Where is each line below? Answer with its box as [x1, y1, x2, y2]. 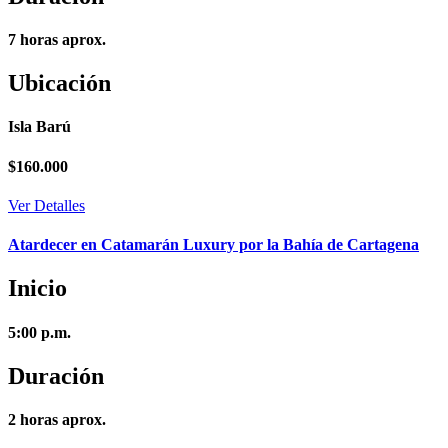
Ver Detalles [8, 196, 85, 214]
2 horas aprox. [8, 411, 106, 429]
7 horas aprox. [8, 30, 106, 48]
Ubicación [8, 70, 111, 97]
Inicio [8, 275, 67, 302]
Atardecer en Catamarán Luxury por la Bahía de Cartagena [8, 236, 419, 254]
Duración [8, 362, 104, 389]
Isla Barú [8, 118, 71, 136]
